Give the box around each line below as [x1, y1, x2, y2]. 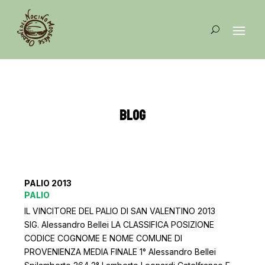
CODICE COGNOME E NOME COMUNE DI [24, 232, 183, 243]
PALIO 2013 [24, 177, 72, 188]
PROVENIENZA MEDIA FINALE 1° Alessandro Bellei [24, 246, 216, 257]
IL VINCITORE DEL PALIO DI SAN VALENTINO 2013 [24, 205, 216, 216]
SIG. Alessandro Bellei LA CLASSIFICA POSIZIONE [24, 219, 215, 230]
